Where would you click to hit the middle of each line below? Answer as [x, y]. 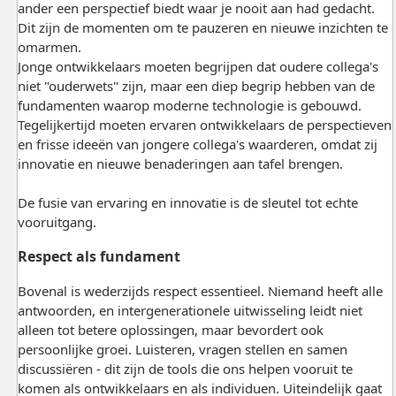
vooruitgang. [57, 221]
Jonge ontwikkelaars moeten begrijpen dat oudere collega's [198, 66]
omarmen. [49, 46]
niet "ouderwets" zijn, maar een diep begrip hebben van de [196, 85]
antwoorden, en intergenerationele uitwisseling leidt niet [190, 310]
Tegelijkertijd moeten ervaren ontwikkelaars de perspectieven [204, 124]
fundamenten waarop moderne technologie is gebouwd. [189, 105]
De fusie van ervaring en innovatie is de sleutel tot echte [187, 202]
